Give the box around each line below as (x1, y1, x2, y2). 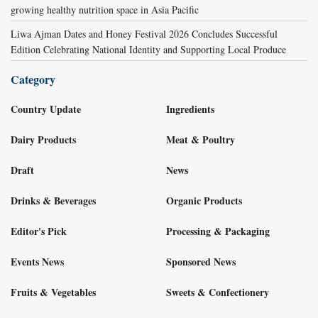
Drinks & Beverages (11, 192, 96, 208)
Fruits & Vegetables (11, 284, 96, 300)
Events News (11, 253, 64, 269)
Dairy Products (11, 132, 76, 148)
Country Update (11, 102, 81, 117)
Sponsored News (166, 253, 236, 269)
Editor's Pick (11, 223, 67, 238)
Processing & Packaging (166, 223, 270, 238)
